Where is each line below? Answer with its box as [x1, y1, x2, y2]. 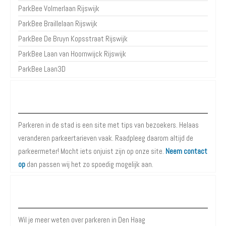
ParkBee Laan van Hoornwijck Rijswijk [18, 48, 126, 59]
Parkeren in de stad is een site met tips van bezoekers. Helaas [18, 120, 199, 130]
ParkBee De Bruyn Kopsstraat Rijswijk [18, 33, 128, 43]
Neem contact [165, 146, 207, 156]
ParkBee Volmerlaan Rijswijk [18, 3, 99, 13]
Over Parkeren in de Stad [75, 97, 151, 106]
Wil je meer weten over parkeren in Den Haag [18, 214, 145, 224]
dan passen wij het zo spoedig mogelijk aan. [25, 159, 153, 169]
